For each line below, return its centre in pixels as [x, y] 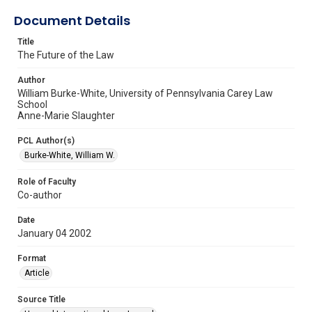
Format [32, 258]
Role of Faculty [47, 181]
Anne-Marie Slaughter [66, 115]
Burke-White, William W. [70, 155]
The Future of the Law [66, 55]
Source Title [41, 299]
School [32, 104]
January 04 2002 [54, 233]
